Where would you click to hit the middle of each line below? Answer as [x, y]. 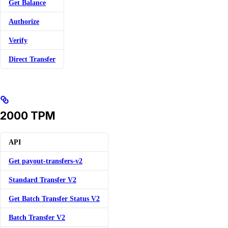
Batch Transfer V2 [37, 218]
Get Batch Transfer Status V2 [54, 199]
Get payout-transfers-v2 [46, 161]
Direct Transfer [32, 59]
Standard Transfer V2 [42, 180]
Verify [18, 40]
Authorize [24, 21]
